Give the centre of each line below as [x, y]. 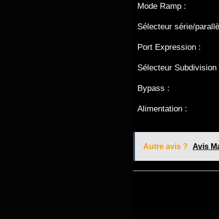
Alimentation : [162, 109]
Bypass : [153, 88]
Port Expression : [169, 47]
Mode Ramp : [162, 6]
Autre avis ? [165, 146]
